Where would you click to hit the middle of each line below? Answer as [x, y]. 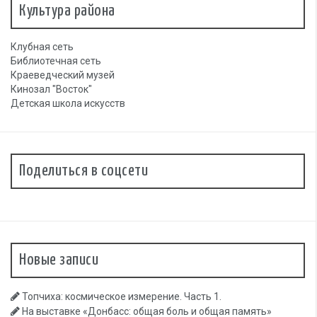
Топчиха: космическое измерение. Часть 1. [122, 297]
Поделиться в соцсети [83, 171]
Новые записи [59, 260]
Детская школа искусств [68, 104]
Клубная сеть [42, 47]
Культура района [67, 11]
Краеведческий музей [63, 75]
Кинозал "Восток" [51, 90]
